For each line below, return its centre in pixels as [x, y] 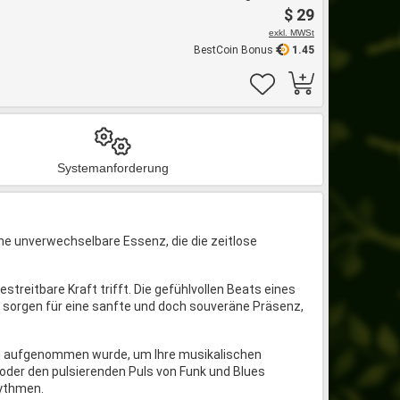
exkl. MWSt [292, 33]
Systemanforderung [113, 168]
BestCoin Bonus [235, 50]
